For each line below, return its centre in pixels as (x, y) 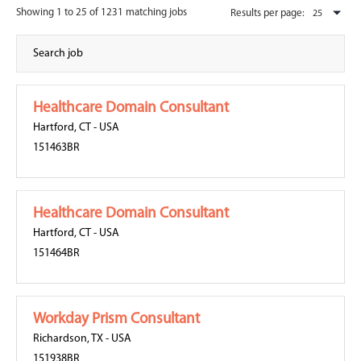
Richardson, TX (68, 339)
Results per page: (268, 13)
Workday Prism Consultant (116, 320)
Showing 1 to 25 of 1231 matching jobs (102, 12)
